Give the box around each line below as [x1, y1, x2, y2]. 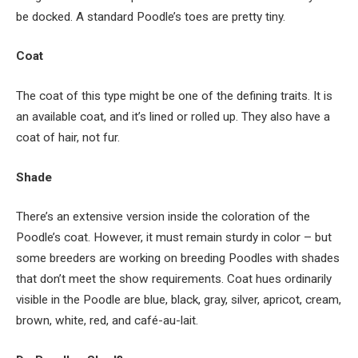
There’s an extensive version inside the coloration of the [16, 209, 310, 225]
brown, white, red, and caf [16, 313, 152, 328]
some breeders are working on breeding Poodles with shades [16, 251, 340, 266]
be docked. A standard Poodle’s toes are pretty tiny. [16, 9, 285, 24]
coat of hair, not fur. [16, 130, 120, 145]
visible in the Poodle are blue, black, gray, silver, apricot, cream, [16, 292, 341, 308]
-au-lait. [158, 313, 198, 328]
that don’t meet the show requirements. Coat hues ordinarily [16, 272, 332, 287]
